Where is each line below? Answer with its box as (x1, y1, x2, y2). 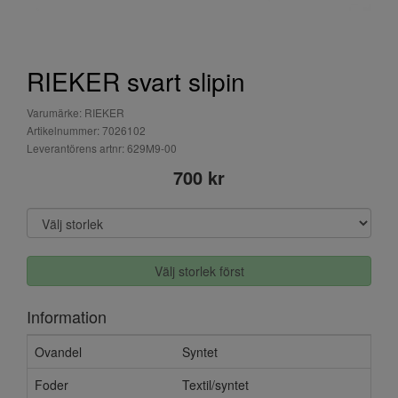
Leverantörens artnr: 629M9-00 (27, 140, 177, 155)
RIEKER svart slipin (27, 63, 245, 99)
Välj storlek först (154, 262, 244, 280)
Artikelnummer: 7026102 (27, 123, 146, 138)
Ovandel (35, 343, 82, 361)
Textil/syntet (182, 376, 249, 394)
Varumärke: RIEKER (27, 105, 124, 120)
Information (27, 305, 107, 328)
